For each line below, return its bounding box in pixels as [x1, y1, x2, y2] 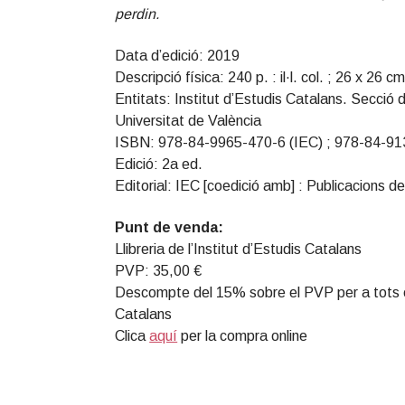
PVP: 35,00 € [115, 263, 202, 279]
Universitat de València [115, 113, 262, 129]
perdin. [115, 6, 160, 23]
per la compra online [177, 328, 308, 344]
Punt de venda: [115, 220, 224, 236]
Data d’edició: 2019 [115, 48, 240, 64]
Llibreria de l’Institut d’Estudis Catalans [115, 241, 363, 258]
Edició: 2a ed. [115, 156, 203, 173]
